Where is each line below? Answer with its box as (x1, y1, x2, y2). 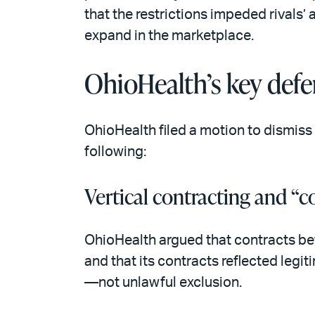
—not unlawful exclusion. (84, 275, 242, 290)
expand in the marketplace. (84, 28, 254, 43)
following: (84, 144, 146, 159)
